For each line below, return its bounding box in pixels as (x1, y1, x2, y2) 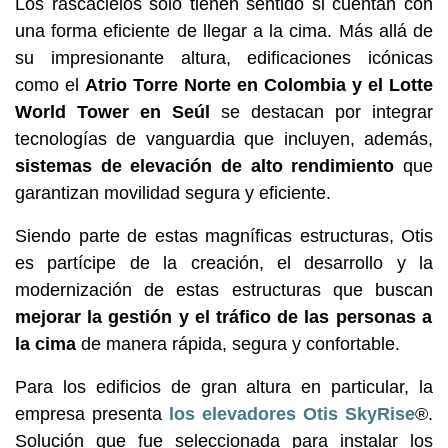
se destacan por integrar (210, 101, 433, 122)
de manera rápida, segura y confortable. (76, 333, 405, 354)
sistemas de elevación (15, 155, 213, 176)
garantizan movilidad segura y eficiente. (15, 182, 331, 203)
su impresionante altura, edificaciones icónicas (15, 47, 433, 68)
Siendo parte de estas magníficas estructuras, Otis (15, 225, 433, 246)
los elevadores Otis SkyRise (169, 403, 415, 424)
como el (15, 74, 85, 95)
